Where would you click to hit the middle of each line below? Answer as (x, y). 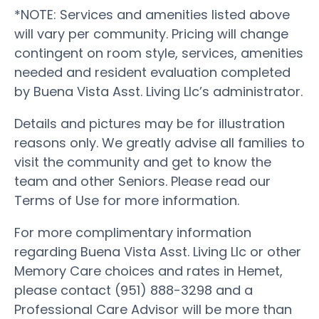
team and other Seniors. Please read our (142, 181)
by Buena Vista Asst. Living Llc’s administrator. (158, 91)
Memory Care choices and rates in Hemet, (148, 271)
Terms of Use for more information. (127, 200)
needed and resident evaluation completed (152, 72)
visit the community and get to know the (143, 162)
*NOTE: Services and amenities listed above (152, 14)
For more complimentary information (133, 232)
